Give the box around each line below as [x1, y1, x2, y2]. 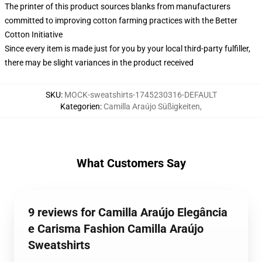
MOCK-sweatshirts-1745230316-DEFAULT [64, 89, 217, 99]
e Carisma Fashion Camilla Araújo [28, 221, 204, 236]
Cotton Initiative [5, 29, 63, 39]
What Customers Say [76, 156, 186, 170]
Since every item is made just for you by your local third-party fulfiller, [5, 43, 250, 53]
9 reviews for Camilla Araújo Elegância [28, 205, 227, 219]
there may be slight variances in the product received [5, 57, 194, 67]
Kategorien [60, 101, 100, 111]
